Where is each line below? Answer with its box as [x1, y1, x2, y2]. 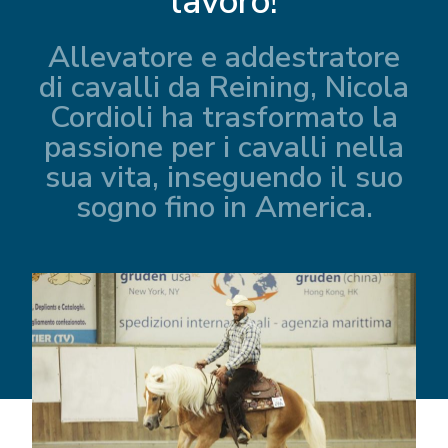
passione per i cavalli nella [44, 126, 404, 168]
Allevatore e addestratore [48, 36, 400, 78]
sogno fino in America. [75, 186, 373, 228]
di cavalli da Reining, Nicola [39, 66, 409, 108]
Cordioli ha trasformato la [50, 96, 398, 138]
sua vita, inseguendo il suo [45, 156, 403, 198]
